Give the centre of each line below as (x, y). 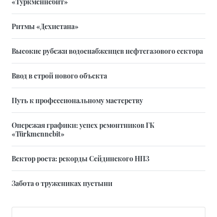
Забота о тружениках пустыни (62, 183)
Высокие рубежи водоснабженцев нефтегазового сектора (107, 51)
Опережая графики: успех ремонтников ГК (83, 125)
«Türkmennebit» (38, 133)
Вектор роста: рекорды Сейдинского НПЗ (80, 158)
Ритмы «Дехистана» (45, 26)
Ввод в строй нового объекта (59, 75)
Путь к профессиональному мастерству (77, 100)
